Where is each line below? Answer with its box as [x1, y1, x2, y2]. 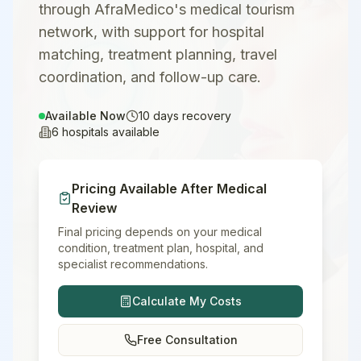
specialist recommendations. [58, 257, 208, 271]
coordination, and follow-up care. [39, 68, 261, 85]
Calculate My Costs [132, 294, 242, 308]
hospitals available [59, 125, 160, 139]
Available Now [45, 109, 126, 122]
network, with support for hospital [39, 23, 264, 40]
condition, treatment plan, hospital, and [58, 241, 263, 255]
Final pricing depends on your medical [58, 225, 262, 239]
